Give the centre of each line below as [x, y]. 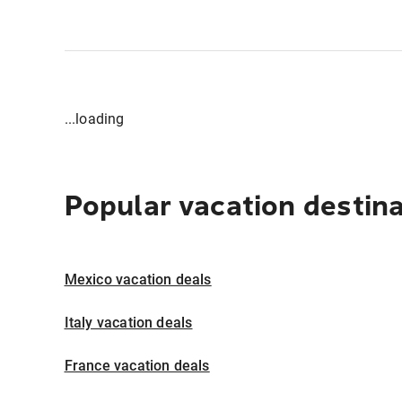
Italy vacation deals [128, 322]
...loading [94, 119]
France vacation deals [137, 365]
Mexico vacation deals [138, 279]
